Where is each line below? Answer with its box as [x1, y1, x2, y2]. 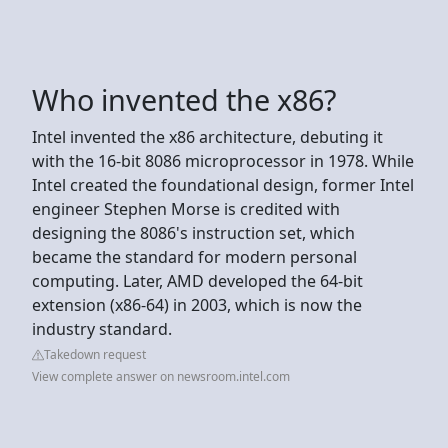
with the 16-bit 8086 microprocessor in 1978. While [32, 149, 414, 172]
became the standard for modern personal [32, 245, 357, 268]
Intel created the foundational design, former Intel [32, 173, 414, 196]
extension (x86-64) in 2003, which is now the [32, 293, 362, 316]
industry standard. [32, 317, 172, 340]
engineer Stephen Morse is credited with [32, 197, 340, 220]
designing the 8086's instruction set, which [32, 221, 355, 244]
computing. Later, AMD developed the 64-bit [32, 269, 363, 292]
